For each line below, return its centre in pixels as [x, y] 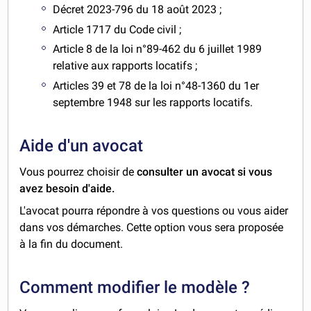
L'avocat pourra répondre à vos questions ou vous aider [154, 211]
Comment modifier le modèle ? [135, 288]
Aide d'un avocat [82, 146]
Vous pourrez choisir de [78, 172]
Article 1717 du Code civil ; [117, 29]
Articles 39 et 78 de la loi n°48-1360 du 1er [156, 86]
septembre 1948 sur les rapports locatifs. [153, 103]
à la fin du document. [72, 244]
